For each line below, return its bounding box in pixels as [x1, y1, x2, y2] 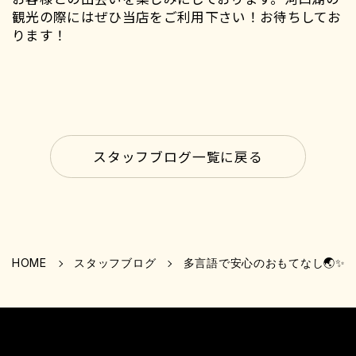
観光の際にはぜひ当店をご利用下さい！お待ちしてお [11, 6, 341, 26]
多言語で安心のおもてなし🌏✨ [183, 255, 346, 269]
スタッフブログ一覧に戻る [92, 147, 264, 167]
